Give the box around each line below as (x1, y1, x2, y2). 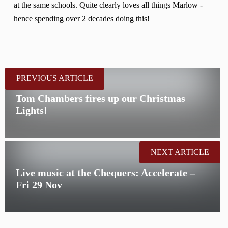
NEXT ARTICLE (151, 147, 209, 157)
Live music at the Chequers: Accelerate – (16, 166, 195, 178)
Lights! (16, 105, 48, 117)
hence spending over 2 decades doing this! (14, 14, 150, 24)
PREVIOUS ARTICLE (16, 73, 93, 83)
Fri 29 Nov (16, 179, 63, 190)
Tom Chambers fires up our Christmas (16, 93, 186, 104)
